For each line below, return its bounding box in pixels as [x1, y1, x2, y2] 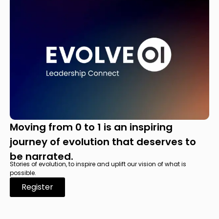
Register [22, 181, 53, 193]
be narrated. [10, 149, 73, 163]
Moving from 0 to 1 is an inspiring [10, 120, 173, 134]
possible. [10, 168, 36, 177]
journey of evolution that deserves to [10, 134, 196, 149]
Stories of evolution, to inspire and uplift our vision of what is [10, 159, 186, 168]
